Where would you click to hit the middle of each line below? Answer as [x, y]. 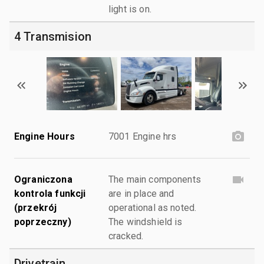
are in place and [141, 193]
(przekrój [36, 207]
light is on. [130, 9]
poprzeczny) [43, 222]
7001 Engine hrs [143, 136]
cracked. [126, 236]
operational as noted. [153, 207]
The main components [155, 179]
